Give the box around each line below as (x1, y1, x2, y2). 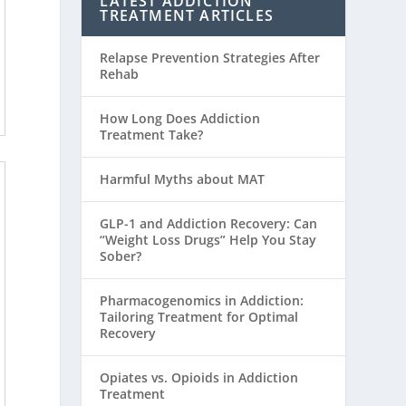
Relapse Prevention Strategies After (100, 48, 321, 66)
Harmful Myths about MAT (100, 169, 266, 188)
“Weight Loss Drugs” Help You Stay (100, 230, 317, 248)
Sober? (100, 246, 142, 265)
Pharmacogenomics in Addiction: (100, 291, 304, 309)
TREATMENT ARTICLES (100, 5, 274, 25)
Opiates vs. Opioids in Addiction (100, 368, 299, 386)
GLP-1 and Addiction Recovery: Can (100, 214, 318, 232)
